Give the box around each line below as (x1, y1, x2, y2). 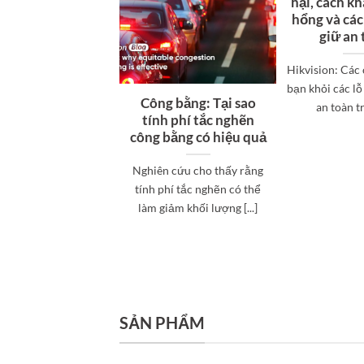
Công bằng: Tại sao (140, 94, 256, 111)
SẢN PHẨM (119, 313, 205, 333)
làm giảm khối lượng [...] (138, 200, 258, 214)
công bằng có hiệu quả (129, 128, 266, 145)
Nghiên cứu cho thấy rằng (132, 162, 264, 177)
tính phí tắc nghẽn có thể (135, 181, 262, 196)
